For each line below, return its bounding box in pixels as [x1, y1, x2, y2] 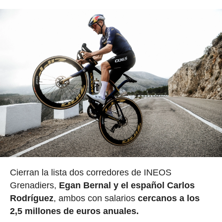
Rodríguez [9, 193, 54, 204]
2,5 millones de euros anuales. [9, 206, 139, 217]
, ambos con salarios [53, 193, 138, 204]
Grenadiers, [9, 180, 56, 191]
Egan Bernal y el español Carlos [56, 180, 195, 191]
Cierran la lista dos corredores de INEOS [9, 167, 171, 178]
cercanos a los [137, 193, 200, 204]
